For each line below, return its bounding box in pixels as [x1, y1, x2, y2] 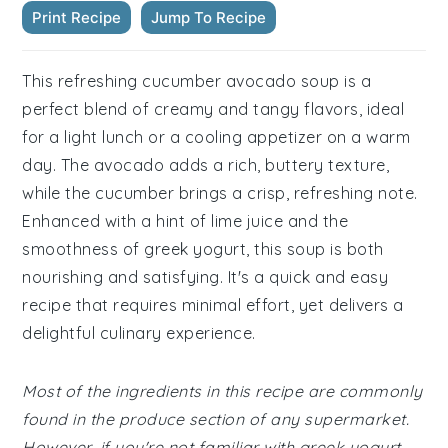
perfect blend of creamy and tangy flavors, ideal [22, 99, 405, 119]
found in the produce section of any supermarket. [22, 409, 410, 429]
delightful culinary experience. [22, 323, 256, 343]
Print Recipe [32, 8, 122, 27]
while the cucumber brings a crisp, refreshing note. [22, 183, 418, 203]
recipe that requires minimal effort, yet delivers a [22, 295, 404, 315]
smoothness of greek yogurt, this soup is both [22, 239, 384, 259]
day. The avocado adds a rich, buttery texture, [22, 155, 390, 175]
